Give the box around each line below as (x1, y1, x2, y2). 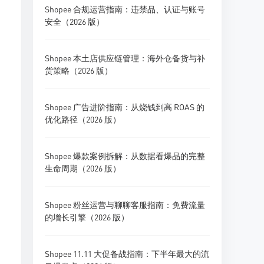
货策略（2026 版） (45, 65, 113, 75)
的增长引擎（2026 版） (45, 212, 129, 222)
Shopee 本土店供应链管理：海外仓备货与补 (45, 52, 205, 63)
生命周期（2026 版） (45, 163, 121, 173)
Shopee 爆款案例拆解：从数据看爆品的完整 (45, 150, 205, 161)
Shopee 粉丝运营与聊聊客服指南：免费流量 (45, 199, 205, 210)
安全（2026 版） (45, 16, 104, 27)
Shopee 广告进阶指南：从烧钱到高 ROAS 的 (45, 101, 204, 112)
